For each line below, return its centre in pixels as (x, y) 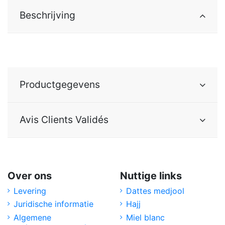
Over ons (30, 176)
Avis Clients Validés (64, 119)
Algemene (32, 217)
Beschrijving (47, 15)
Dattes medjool (155, 191)
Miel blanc (145, 217)
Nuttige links (151, 176)
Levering (30, 191)
